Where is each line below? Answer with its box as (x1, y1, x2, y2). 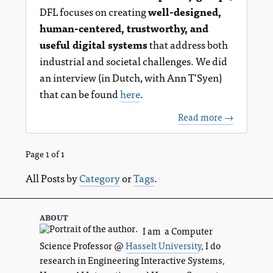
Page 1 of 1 (26, 146, 65, 160)
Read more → (177, 108, 233, 124)
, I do (201, 237, 221, 253)
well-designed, (148, 3, 222, 20)
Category (79, 169, 120, 186)
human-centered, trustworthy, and (40, 19, 209, 37)
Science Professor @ (40, 237, 126, 253)
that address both (147, 36, 229, 53)
